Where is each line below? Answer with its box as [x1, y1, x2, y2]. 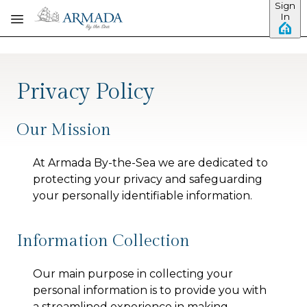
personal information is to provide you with [33, 284, 267, 297]
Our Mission [16, 121, 111, 140]
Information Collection [16, 232, 190, 251]
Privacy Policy [16, 79, 154, 105]
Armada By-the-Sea [48, 156, 156, 169]
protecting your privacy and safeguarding [33, 173, 262, 186]
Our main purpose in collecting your [33, 267, 233, 280]
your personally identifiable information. [33, 189, 252, 202]
